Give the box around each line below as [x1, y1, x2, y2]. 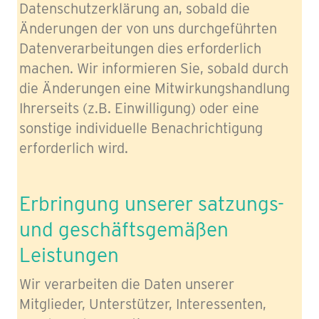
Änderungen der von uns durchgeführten [19, 20, 277, 37]
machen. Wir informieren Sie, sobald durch [19, 60, 288, 77]
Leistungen [19, 242, 119, 267]
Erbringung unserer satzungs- [19, 191, 284, 216]
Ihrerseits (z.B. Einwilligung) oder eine [19, 100, 259, 117]
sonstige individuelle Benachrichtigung [19, 120, 263, 137]
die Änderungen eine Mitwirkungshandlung [19, 80, 290, 97]
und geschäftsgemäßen [19, 216, 229, 241]
